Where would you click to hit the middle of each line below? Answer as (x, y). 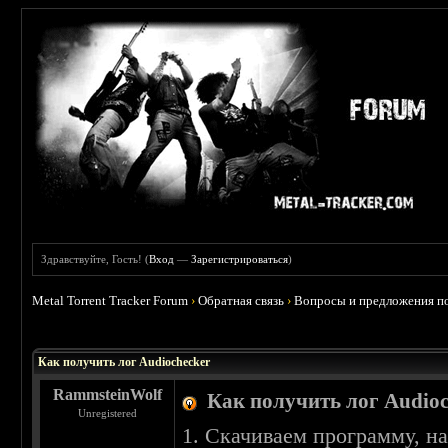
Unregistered (107, 413)
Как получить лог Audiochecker (124, 362)
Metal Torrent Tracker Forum (110, 300)
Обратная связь (241, 300)
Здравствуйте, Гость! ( (95, 259)
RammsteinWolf (107, 395)
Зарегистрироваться (240, 259)
